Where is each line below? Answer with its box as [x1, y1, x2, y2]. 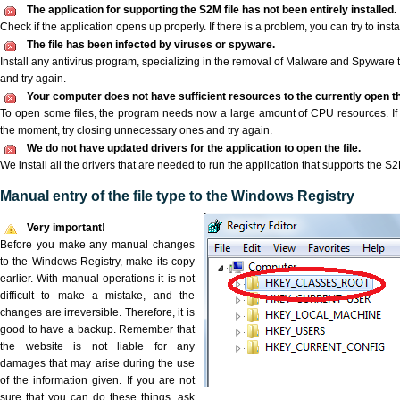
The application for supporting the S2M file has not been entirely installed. [27, 4, 396, 16]
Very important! [27, 221, 105, 234]
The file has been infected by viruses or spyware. [27, 38, 275, 51]
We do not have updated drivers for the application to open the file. [27, 142, 361, 154]
